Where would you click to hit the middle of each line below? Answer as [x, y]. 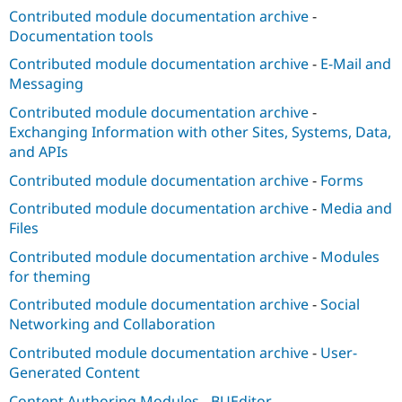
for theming [50, 276]
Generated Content [74, 372]
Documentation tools [81, 35]
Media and [356, 209]
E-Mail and [356, 64]
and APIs [39, 152]
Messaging [46, 84]
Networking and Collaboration [112, 324]
